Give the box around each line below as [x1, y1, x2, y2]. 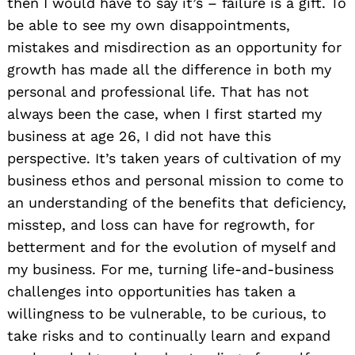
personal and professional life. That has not [7, 83, 309, 101]
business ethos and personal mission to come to [7, 172, 344, 189]
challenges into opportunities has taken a [7, 283, 296, 300]
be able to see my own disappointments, [7, 17, 290, 34]
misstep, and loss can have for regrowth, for [7, 216, 315, 234]
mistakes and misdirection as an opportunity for [7, 39, 342, 56]
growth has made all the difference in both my [7, 61, 331, 78]
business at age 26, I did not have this [7, 128, 271, 145]
